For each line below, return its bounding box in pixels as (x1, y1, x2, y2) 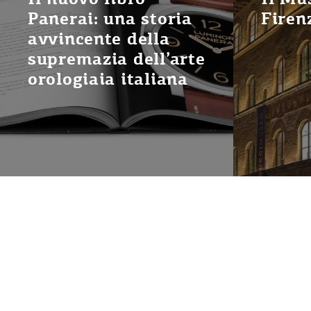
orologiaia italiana (28, 69, 188, 90)
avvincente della (28, 28, 170, 49)
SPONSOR (72, 228, 123, 239)
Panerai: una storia (28, 8, 192, 29)
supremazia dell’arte (28, 49, 205, 69)
